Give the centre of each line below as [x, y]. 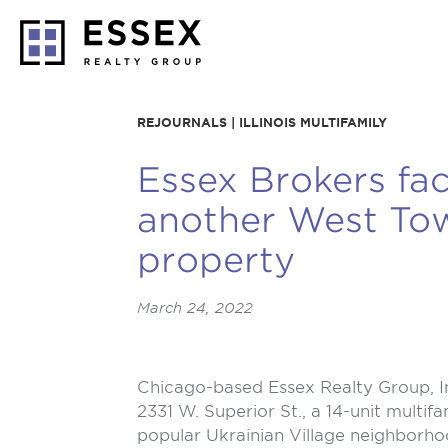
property [216, 259]
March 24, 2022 [195, 308]
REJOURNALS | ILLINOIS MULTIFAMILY [262, 122]
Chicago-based [202, 387]
